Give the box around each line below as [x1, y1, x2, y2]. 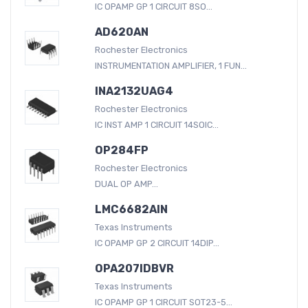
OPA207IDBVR [94, 261, 174, 275]
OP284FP [94, 143, 148, 157]
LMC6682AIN [94, 202, 168, 216]
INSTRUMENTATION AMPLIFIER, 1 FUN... [94, 60, 247, 71]
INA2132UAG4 [94, 84, 173, 98]
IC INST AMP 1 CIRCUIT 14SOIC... [94, 119, 219, 130]
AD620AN [94, 25, 148, 38]
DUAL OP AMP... [94, 178, 158, 189]
